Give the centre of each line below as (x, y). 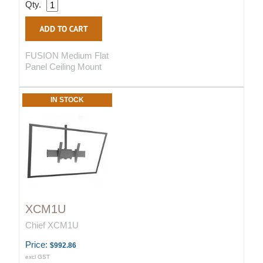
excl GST (38, 257)
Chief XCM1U (52, 225)
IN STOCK (67, 100)
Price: (38, 245)
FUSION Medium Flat (67, 56)
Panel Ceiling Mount (63, 67)
